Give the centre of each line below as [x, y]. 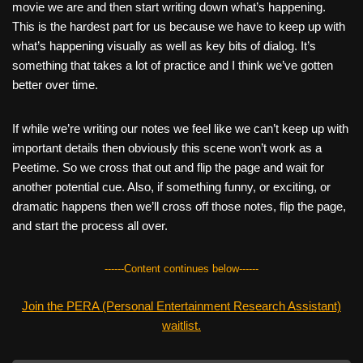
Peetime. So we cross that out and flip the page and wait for [168, 167]
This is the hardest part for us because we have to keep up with [179, 26]
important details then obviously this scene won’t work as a [167, 148]
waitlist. [181, 325]
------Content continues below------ [181, 269]
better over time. [55, 85]
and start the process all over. [90, 226]
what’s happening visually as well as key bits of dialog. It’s [164, 46]
